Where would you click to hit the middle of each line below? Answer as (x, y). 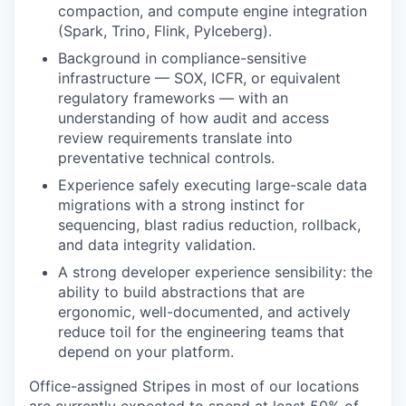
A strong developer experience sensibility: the (215, 272)
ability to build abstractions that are (181, 292)
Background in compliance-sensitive (182, 58)
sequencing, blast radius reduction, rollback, (209, 225)
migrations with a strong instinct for (181, 205)
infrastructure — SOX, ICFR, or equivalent (199, 78)
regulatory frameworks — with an (173, 98)
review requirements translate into (175, 138)
